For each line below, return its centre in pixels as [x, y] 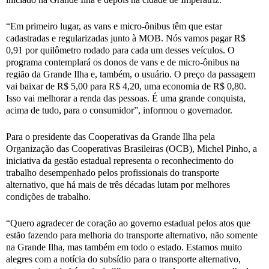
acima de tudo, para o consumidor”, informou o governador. [119, 110]
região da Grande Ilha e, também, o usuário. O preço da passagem [131, 74]
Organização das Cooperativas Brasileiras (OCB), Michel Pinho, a [131, 148]
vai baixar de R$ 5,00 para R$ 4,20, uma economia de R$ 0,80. [126, 86]
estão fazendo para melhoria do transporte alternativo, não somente [132, 235]
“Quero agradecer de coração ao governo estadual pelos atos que [128, 223]
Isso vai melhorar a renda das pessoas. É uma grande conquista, [126, 98]
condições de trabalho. [48, 196]
